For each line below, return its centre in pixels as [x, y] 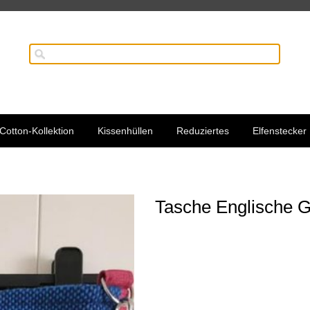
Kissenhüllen [126, 131]
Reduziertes [203, 131]
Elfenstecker [280, 131]
